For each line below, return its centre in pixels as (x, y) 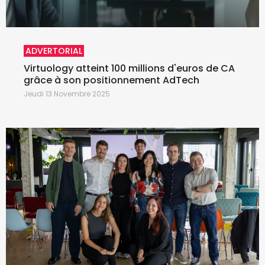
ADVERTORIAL (54, 51)
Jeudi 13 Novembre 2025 (67, 94)
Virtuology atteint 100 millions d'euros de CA (129, 69)
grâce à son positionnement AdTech (112, 80)
